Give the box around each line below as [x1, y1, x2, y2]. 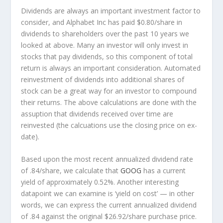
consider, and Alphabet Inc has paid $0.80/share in [21, 17, 183, 27]
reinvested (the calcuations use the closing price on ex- [21, 120, 198, 130]
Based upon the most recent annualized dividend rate [21, 154, 194, 164]
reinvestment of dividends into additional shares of [21, 74, 185, 84]
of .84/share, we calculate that [21, 166, 121, 176]
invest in [160, 40, 189, 50]
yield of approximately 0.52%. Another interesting [21, 177, 179, 187]
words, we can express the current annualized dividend [21, 200, 197, 210]
